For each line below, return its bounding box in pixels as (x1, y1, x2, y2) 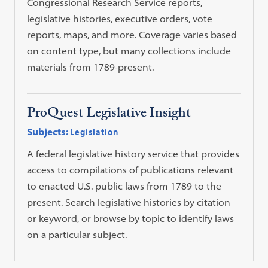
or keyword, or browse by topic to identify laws (27, 212, 234, 224)
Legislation (70, 125, 119, 138)
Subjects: (27, 125, 69, 138)
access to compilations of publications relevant (27, 163, 234, 176)
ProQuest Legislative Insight (27, 102, 191, 126)
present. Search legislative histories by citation (27, 196, 231, 208)
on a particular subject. (27, 228, 127, 240)
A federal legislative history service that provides (27, 147, 240, 160)
